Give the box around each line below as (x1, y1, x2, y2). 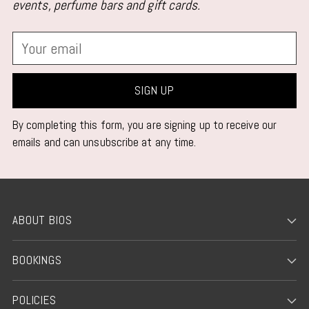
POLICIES (12, 292, 57, 308)
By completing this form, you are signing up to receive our (12, 117, 277, 132)
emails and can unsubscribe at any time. (12, 134, 197, 150)
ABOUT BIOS (12, 212, 72, 228)
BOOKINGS (12, 252, 62, 268)
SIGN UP (134, 83, 175, 99)
